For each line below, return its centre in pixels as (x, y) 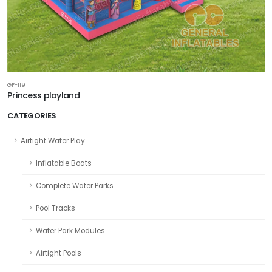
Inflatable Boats (64, 163)
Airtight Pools (59, 253)
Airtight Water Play (53, 141)
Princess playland (43, 95)
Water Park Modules (70, 230)
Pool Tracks (56, 208)
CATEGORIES (32, 115)
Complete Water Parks (75, 185)
